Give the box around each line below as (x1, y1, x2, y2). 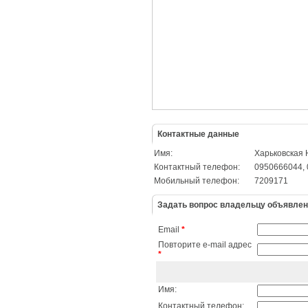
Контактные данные (157, 129, 239, 139)
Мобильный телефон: (154, 176, 239, 186)
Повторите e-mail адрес (158, 240, 252, 250)
